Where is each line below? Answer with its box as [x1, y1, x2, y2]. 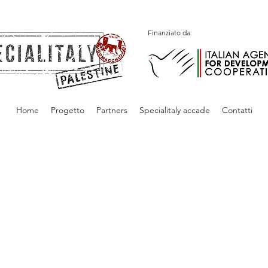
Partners [96, 105, 127, 115]
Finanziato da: [148, 28, 192, 37]
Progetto [50, 105, 84, 115]
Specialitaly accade [139, 105, 210, 115]
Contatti [221, 105, 252, 115]
